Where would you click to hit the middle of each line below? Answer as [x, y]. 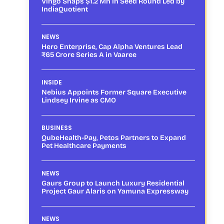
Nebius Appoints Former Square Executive [114, 92]
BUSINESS [57, 127]
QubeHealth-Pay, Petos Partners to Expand [114, 137]
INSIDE [52, 82]
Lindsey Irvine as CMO [79, 100]
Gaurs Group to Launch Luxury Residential [113, 183]
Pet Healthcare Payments [84, 145]
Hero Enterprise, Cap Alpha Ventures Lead [112, 46]
